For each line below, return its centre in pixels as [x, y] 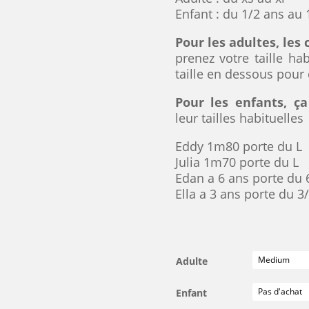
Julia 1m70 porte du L [237, 162]
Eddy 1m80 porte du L [238, 147]
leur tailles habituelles [239, 118]
